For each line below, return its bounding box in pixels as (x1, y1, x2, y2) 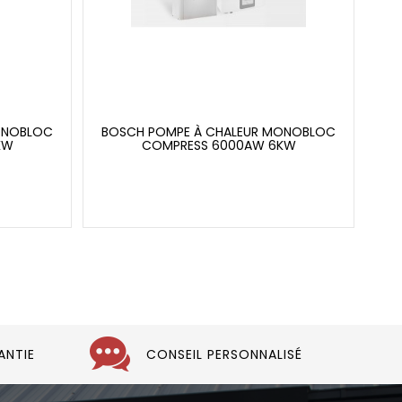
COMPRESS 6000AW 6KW (141, 136, 296, 155)
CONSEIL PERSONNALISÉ (146, 345, 302, 363)
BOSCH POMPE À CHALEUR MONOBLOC (101, 123, 336, 142)
